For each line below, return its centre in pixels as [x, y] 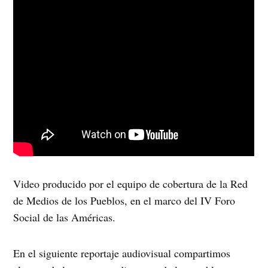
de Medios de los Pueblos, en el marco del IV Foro [124, 201]
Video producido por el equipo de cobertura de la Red [131, 184]
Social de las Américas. [65, 217]
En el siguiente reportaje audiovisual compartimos [122, 253]
